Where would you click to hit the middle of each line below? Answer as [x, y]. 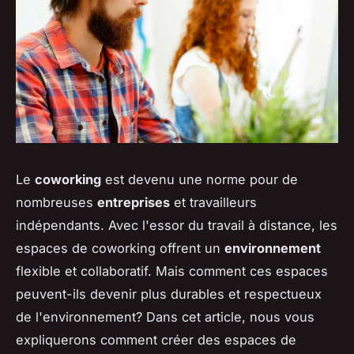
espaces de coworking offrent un [120, 248]
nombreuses [56, 202]
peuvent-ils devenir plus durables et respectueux [169, 294]
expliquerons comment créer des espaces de [156, 339]
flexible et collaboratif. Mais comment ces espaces [172, 271]
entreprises [134, 202]
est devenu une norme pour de [200, 179]
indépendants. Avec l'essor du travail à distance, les [177, 225]
